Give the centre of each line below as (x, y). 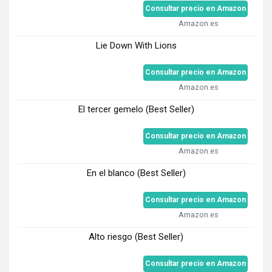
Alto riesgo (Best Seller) (136, 237)
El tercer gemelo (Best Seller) (136, 110)
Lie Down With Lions (136, 46)
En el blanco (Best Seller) (136, 173)
